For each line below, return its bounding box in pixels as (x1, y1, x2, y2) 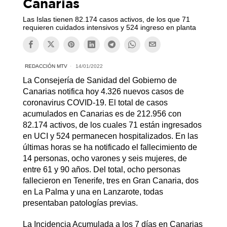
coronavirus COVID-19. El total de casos (22, 98, 168, 107)
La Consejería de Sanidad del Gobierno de (22, 75, 177, 85)
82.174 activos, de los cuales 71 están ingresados (22, 120, 202, 129)
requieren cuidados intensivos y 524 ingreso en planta (22, 23, 196, 31)
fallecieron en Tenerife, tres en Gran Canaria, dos (22, 176, 199, 185)
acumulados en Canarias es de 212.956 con (22, 109, 181, 118)
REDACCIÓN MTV (24, 63, 67, 69)
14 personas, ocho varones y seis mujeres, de (22, 154, 187, 163)
